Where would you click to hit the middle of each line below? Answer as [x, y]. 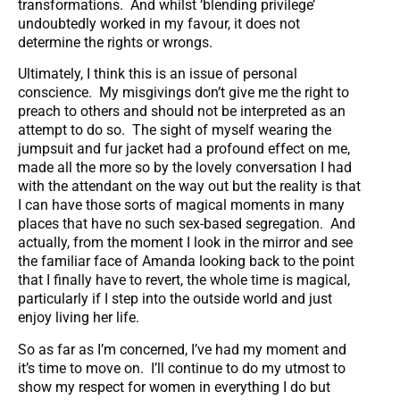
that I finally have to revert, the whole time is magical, [184, 280]
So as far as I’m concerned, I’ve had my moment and [182, 349]
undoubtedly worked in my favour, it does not [159, 24]
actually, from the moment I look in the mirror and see [185, 243]
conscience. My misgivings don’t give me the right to [183, 93]
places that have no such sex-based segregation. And [187, 224]
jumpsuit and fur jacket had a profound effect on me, [184, 149]
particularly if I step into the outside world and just [175, 299]
